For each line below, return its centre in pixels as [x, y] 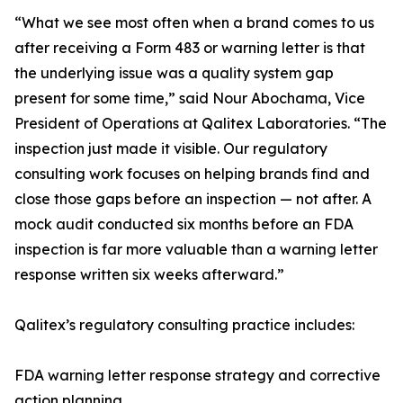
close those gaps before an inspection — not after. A [193, 199]
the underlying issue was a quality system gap [174, 73]
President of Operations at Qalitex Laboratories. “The [201, 124]
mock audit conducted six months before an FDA [184, 224]
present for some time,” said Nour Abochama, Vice [190, 99]
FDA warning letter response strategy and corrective [197, 376]
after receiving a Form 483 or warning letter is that [190, 48]
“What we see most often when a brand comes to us [194, 23]
